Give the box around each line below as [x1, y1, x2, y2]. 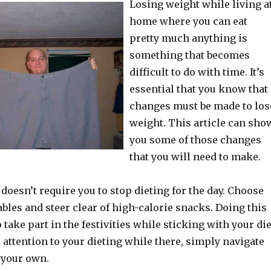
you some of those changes [129, 134, 261, 146]
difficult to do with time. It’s [129, 66, 264, 78]
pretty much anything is [129, 32, 247, 44]
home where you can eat [129, 15, 247, 27]
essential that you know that [129, 83, 268, 95]
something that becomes [129, 49, 250, 61]
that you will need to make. [129, 151, 261, 163]
